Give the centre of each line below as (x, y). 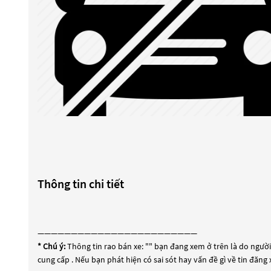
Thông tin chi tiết (81, 184)
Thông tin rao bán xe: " (107, 246)
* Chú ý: (51, 246)
